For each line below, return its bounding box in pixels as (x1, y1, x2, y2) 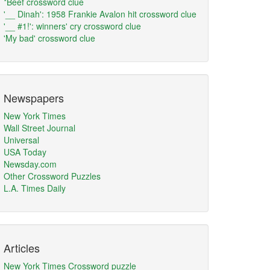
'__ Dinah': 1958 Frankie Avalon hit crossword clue (4, 8, 196, 20)
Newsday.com (4, 158, 57, 170)
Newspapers (4, 90, 64, 105)
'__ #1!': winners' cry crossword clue (4, 20, 141, 32)
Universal (4, 134, 39, 146)
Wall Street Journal (4, 122, 75, 134)
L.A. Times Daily (4, 182, 66, 194)
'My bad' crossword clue (4, 32, 95, 44)
